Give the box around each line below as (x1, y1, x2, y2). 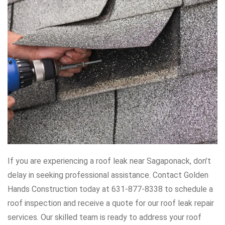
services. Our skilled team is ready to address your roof (8, 212, 201, 222)
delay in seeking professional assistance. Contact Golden (8, 170, 208, 180)
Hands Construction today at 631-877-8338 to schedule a (8, 184, 213, 194)
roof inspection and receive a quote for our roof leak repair (8, 198, 214, 208)
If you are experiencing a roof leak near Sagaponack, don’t (8, 156, 211, 166)
